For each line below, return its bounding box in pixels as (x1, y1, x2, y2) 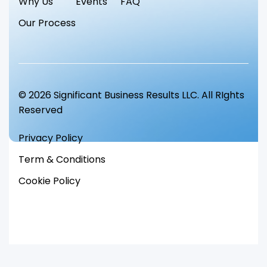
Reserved (18, 103, 63, 117)
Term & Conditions (18, 153, 105, 167)
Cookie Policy (18, 174, 80, 188)
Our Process (18, 15, 76, 30)
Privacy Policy (18, 131, 85, 145)
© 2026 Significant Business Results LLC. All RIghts (18, 88, 244, 103)
